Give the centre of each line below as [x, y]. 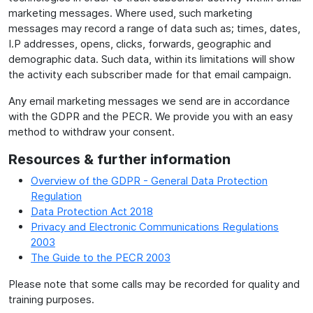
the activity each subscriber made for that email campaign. [150, 74]
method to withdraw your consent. [92, 131]
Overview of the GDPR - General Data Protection [149, 180]
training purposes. [51, 299]
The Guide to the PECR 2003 [101, 257]
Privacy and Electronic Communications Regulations [155, 226]
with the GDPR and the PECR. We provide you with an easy [151, 116]
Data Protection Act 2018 [92, 211]
